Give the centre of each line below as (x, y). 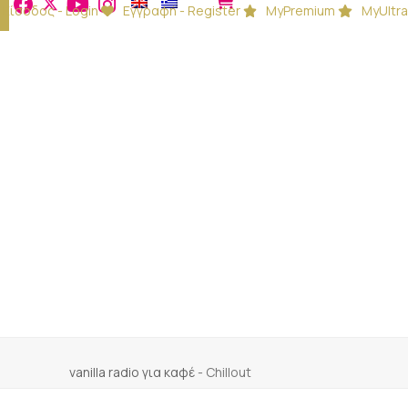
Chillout (229, 372)
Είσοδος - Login (50, 10)
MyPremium (301, 10)
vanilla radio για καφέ (132, 372)
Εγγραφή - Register (181, 10)
